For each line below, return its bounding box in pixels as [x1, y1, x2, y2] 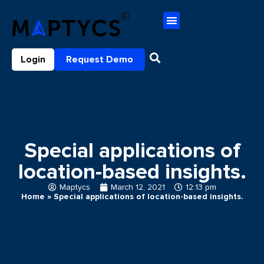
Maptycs [59, 182, 90, 192]
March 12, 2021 [110, 182, 165, 192]
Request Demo [66, 53, 133, 65]
